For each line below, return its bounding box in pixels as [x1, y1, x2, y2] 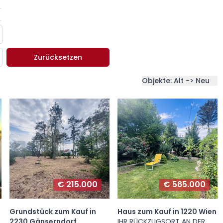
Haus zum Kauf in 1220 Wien [117, 207, 217, 217]
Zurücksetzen [34, 52, 83, 62]
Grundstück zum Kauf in [9, 207, 96, 217]
